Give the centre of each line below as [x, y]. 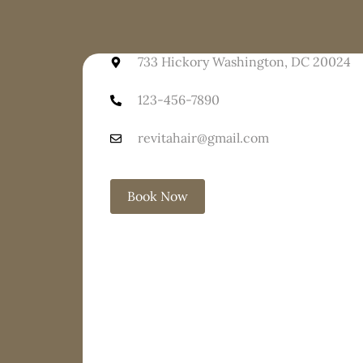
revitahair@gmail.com [204, 138]
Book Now [158, 196]
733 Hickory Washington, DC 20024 [245, 62]
